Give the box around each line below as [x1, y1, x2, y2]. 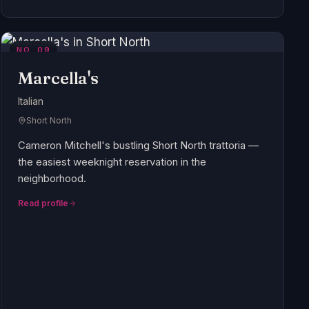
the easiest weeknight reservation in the [18, 155, 207, 169]
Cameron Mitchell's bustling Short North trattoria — [18, 139, 259, 152]
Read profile [18, 198, 69, 209]
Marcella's [18, 68, 99, 89]
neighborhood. [18, 172, 87, 186]
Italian [18, 95, 44, 108]
